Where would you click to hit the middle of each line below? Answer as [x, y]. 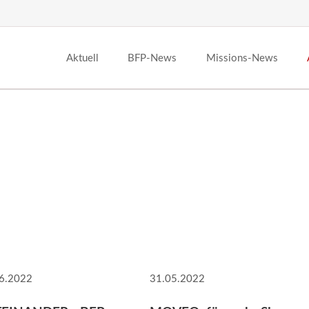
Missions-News [242, 59]
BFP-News [152, 59]
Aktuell [82, 59]
